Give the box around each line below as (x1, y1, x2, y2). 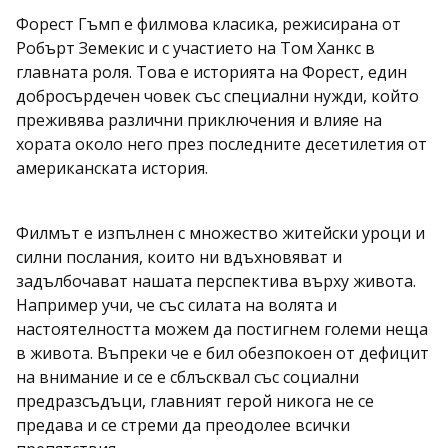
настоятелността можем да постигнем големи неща (16, 318, 428, 340)
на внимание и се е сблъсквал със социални (16, 366, 359, 388)
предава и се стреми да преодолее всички (16, 414, 350, 436)
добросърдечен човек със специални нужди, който (16, 85, 419, 107)
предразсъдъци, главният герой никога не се (16, 390, 374, 412)
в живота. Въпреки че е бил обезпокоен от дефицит (16, 342, 429, 364)
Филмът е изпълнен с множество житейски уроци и (16, 222, 425, 244)
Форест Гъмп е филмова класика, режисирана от (16, 13, 401, 35)
